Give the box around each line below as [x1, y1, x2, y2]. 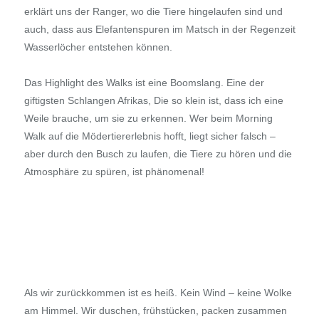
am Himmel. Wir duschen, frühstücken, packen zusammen [23, 305, 287, 317]
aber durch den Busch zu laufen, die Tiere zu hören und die [23, 148, 292, 160]
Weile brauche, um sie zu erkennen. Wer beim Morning [23, 113, 273, 125]
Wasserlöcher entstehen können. [23, 41, 172, 53]
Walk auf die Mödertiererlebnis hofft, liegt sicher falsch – [23, 130, 276, 142]
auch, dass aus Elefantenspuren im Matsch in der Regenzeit [23, 23, 296, 36]
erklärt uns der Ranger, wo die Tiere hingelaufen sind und [23, 6, 283, 18]
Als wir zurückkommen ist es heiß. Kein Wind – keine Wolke [23, 287, 292, 299]
